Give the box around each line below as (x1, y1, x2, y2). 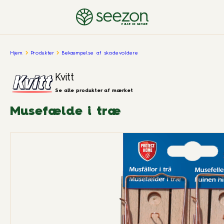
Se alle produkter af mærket (55, 88, 133, 93)
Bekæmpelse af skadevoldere (61, 50, 138, 55)
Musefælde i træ (10, 105, 121, 118)
